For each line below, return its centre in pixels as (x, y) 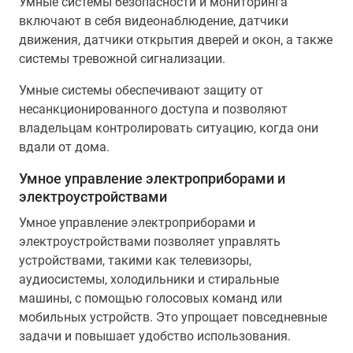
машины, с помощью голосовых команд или (150, 298)
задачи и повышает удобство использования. (155, 336)
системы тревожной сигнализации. (122, 59)
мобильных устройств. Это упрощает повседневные (173, 317)
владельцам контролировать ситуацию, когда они (169, 128)
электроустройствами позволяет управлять (150, 242)
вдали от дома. (64, 147)
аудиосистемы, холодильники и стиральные (149, 279)
